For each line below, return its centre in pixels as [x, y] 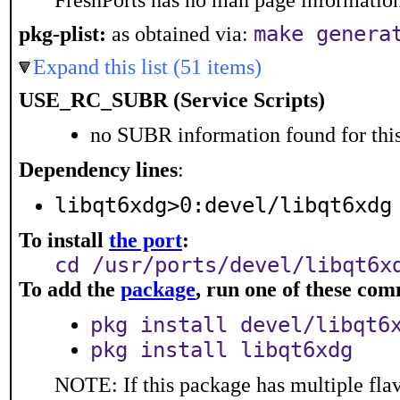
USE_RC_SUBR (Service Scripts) [172, 100]
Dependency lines [98, 170]
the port [146, 240]
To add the [70, 289]
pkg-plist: [62, 34]
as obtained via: [180, 34]
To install [64, 240]
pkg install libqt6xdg [221, 350]
